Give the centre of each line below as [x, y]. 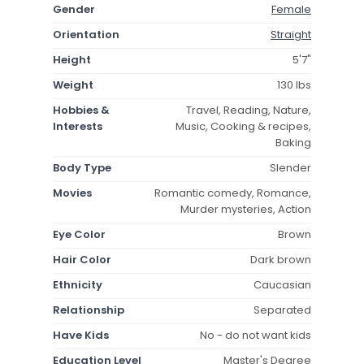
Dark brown [281, 259]
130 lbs [294, 84]
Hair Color [82, 259]
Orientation [86, 34]
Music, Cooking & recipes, [243, 126]
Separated [282, 310]
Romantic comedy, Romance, [233, 193]
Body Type [82, 167]
